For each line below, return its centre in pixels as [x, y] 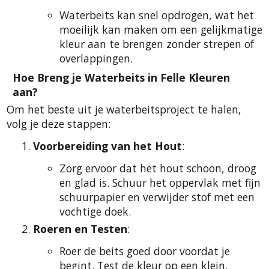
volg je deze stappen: [59, 123]
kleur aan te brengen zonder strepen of [157, 44]
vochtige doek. [95, 212]
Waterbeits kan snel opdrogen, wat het [157, 15]
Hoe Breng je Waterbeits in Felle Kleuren [121, 78]
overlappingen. [96, 58]
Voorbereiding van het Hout [107, 146]
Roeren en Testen [80, 228]
